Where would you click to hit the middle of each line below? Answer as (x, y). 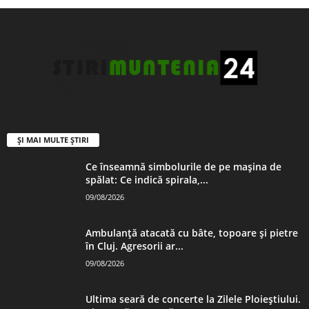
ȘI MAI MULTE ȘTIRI (53, 139)
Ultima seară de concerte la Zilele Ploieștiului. (193, 299)
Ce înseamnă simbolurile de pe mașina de (183, 166)
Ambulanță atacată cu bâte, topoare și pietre (192, 232)
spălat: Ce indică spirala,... (147, 179)
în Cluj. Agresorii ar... (134, 246)
